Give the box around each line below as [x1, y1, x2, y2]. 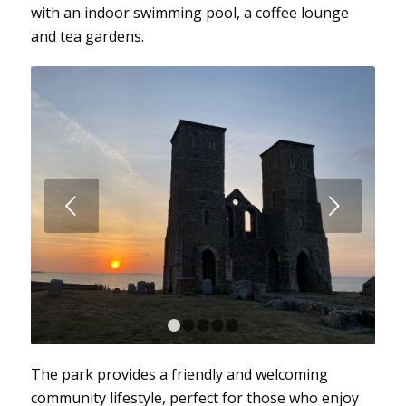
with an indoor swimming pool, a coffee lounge [30, 3, 349, 24]
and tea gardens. [30, 26, 144, 47]
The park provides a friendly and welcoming [30, 364, 328, 385]
